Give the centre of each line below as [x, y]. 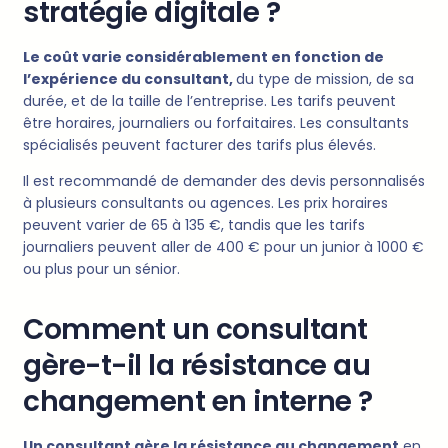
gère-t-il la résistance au [196, 366]
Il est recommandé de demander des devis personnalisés [224, 181]
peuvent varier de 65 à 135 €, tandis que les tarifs [194, 225]
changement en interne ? [198, 402]
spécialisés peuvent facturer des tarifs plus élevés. [199, 145]
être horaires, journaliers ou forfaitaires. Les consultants [216, 123]
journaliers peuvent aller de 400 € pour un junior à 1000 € [223, 247]
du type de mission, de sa [325, 79]
